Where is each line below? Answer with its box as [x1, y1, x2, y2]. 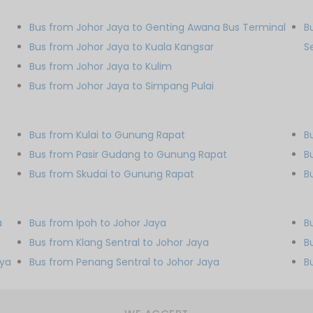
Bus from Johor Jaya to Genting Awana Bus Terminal [29, 20, 286, 34]
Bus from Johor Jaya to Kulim [29, 59, 173, 73]
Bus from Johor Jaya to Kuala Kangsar [29, 40, 214, 54]
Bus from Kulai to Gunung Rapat [29, 128, 186, 142]
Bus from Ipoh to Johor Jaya [29, 216, 167, 230]
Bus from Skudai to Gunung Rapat [29, 167, 195, 181]
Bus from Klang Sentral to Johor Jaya [29, 235, 210, 249]
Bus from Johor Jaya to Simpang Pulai [29, 79, 214, 93]
